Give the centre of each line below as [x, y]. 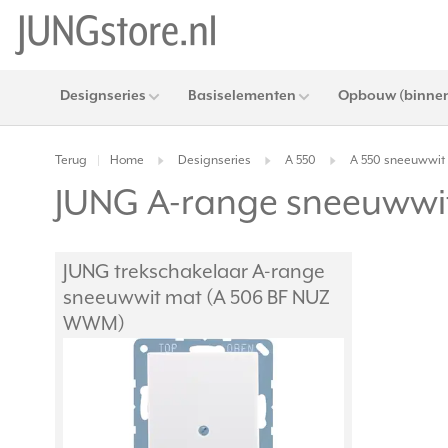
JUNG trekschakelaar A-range [194, 272]
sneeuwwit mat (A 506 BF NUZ [196, 298]
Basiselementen [242, 96]
